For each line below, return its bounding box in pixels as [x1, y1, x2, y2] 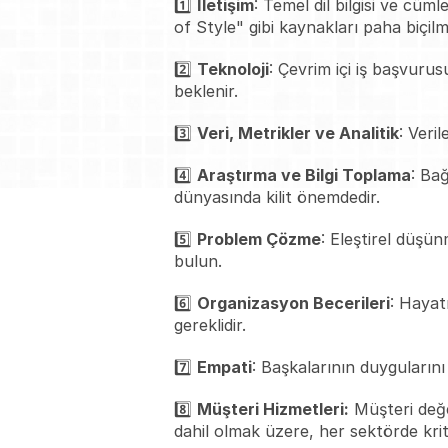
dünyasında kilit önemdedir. [173, 187, 380, 207]
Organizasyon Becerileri [196, 293, 390, 313]
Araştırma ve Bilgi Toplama [196, 165, 411, 185]
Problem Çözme [196, 229, 321, 249]
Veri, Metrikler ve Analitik [196, 123, 399, 143]
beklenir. [173, 81, 238, 101]
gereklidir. [173, 315, 246, 335]
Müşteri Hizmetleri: [196, 399, 349, 419]
